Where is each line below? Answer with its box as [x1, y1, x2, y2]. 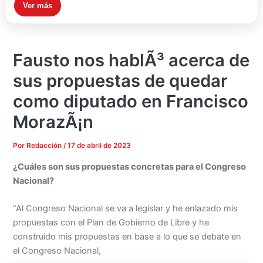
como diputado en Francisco [13, 91, 249, 112]
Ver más [22, 1, 52, 11]
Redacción [26, 141, 64, 150]
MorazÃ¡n [13, 112, 94, 133]
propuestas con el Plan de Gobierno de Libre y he [13, 217, 210, 228]
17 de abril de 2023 [68, 141, 131, 150]
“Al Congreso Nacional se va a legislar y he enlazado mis [13, 203, 238, 214]
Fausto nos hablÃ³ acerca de [13, 50, 250, 71]
